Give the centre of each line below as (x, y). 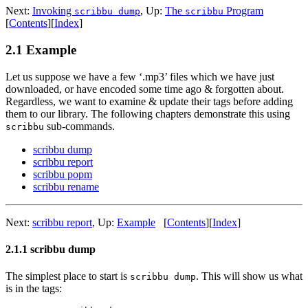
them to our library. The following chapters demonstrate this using (148, 113)
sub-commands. (79, 126)
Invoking (53, 11)
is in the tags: (34, 289)
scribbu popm (63, 174)
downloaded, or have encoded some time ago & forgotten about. (145, 89)
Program (243, 11)
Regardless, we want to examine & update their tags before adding (149, 101)
